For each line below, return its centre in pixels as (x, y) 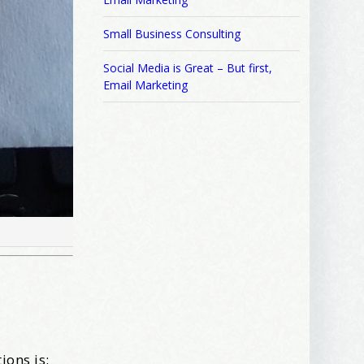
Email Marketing (145, 85)
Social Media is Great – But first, (187, 68)
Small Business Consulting (171, 34)
